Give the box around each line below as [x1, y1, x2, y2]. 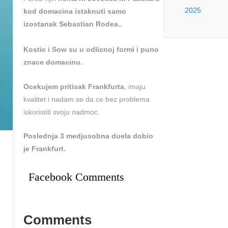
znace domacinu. [23, 58, 82, 67]
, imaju [124, 82, 146, 91]
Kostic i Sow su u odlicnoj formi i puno [23, 45, 159, 54]
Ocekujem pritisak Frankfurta [23, 82, 124, 91]
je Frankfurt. [23, 145, 66, 153]
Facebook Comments [28, 170, 124, 183]
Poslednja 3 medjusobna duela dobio [23, 132, 153, 140]
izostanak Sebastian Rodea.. [23, 20, 122, 28]
